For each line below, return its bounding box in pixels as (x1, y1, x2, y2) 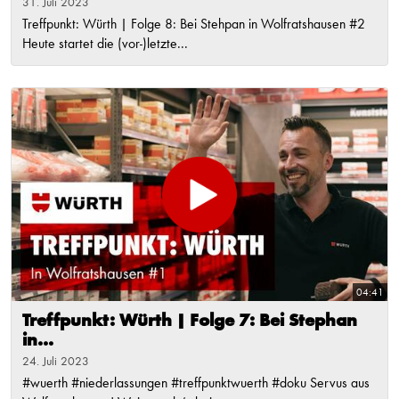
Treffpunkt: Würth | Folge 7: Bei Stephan (22, 312, 357, 330)
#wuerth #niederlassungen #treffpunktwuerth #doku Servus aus (22, 376, 370, 391)
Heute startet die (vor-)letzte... (22, 37, 188, 52)
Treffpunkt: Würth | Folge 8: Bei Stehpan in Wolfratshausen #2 (22, 17, 365, 32)
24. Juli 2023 (22, 354, 89, 368)
